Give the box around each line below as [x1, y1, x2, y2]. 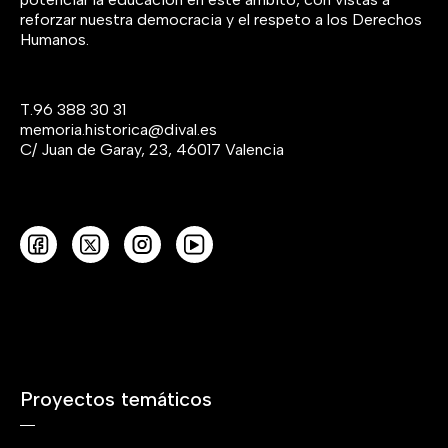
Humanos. [20, 29, 89, 49]
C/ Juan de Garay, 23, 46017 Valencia [20, 139, 284, 159]
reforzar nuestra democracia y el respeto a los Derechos [20, 9, 422, 29]
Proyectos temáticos [20, 386, 212, 411]
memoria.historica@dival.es [20, 119, 217, 139]
